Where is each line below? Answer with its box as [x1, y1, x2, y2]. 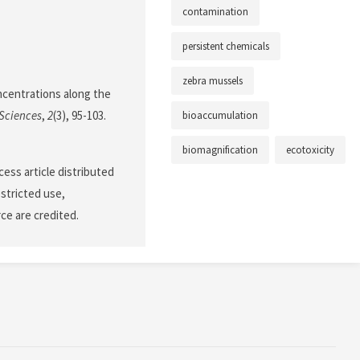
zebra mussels [182, 74, 243, 88]
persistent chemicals [182, 39, 269, 54]
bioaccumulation [182, 108, 258, 123]
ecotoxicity [286, 143, 334, 157]
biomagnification [182, 143, 258, 157]
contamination [182, 5, 248, 19]
